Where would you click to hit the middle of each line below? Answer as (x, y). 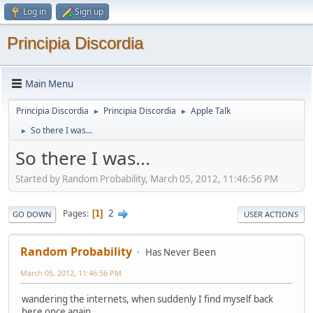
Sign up (89, 12)
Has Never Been (181, 252)
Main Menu (49, 83)
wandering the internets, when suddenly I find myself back (147, 299)
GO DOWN (32, 214)
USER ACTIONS (271, 214)
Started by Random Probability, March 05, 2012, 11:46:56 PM (147, 179)
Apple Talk (211, 111)
